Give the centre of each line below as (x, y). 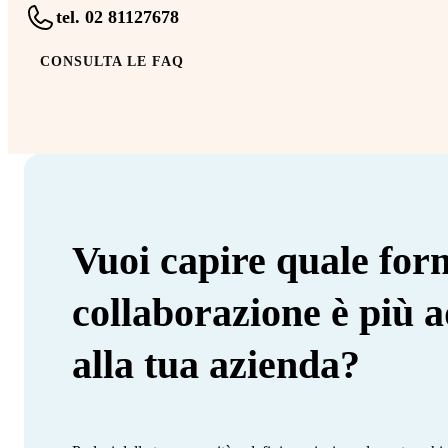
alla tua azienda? (216, 364)
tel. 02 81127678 (117, 17)
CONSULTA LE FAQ (112, 61)
